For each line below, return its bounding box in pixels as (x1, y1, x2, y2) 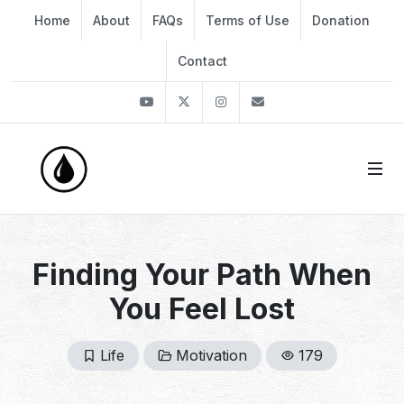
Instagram (238, 94, 307, 109)
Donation (312, 13, 370, 28)
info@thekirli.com (275, 94, 392, 109)
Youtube (164, 94, 218, 109)
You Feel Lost (109, 291, 295, 326)
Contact (178, 53, 227, 69)
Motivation (175, 346, 247, 364)
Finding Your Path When (32, 257, 372, 292)
